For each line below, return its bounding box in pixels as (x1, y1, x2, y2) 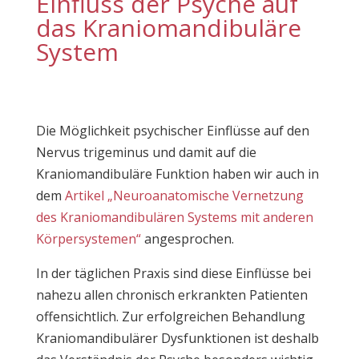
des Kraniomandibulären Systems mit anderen (35, 208, 313, 226)
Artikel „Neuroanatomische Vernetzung (64, 187, 304, 204)
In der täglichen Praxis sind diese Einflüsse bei (35, 264, 311, 282)
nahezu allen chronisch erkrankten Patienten (35, 286, 308, 304)
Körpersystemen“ (35, 230, 141, 248)
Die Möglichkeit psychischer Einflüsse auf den (35, 122, 309, 139)
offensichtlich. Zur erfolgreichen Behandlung (35, 308, 305, 325)
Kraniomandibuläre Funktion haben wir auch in (35, 165, 319, 183)
